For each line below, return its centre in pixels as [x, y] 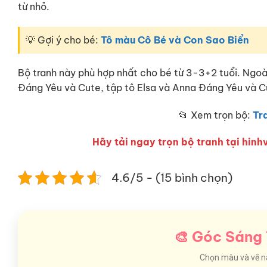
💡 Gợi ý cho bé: [63, 40]
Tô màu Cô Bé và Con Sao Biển [175, 40]
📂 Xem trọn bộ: [216, 115]
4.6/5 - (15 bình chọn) [172, 178]
